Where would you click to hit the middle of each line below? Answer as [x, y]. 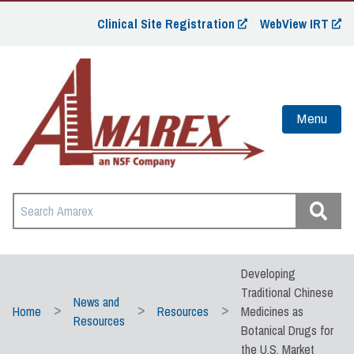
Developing [268, 273]
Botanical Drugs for [287, 330]
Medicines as [272, 311]
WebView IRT [294, 24]
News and [96, 301]
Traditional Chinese [287, 292]
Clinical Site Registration [166, 24]
